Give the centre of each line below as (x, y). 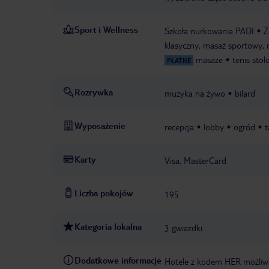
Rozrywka (94, 92)
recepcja (179, 127)
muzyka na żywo (195, 93)
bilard (245, 93)
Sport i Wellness (106, 30)
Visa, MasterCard (195, 161)
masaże (209, 60)
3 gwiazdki (183, 228)
